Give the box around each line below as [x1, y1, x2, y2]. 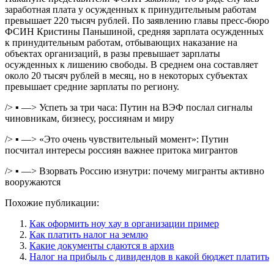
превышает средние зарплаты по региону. [5, 81, 179, 92]
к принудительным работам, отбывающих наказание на [5, 37, 237, 48]
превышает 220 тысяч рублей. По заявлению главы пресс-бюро [5, 15, 269, 26]
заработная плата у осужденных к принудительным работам [5, 4, 256, 15]
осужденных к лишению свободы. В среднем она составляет [5, 59, 258, 70]
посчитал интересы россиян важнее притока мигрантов [5, 144, 238, 155]
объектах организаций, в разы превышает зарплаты [5, 48, 220, 59]
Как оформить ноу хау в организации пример [29, 218, 219, 229]
